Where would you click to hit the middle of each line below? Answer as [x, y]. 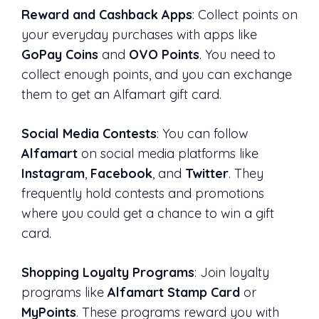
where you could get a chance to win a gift [148, 213]
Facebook [121, 173]
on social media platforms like [168, 153]
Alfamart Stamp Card [174, 292]
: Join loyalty [232, 272]
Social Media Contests [89, 133]
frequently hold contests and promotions [143, 193]
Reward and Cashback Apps [107, 14]
